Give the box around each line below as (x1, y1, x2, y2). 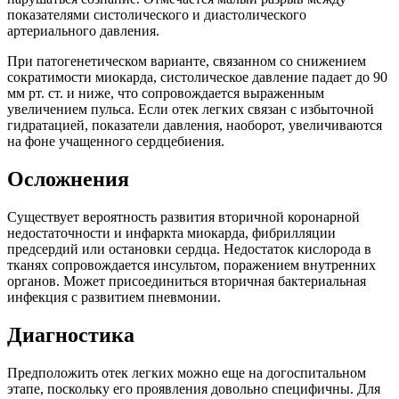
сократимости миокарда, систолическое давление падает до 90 (7, 69, 387, 85)
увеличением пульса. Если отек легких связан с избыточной (7, 102, 374, 118)
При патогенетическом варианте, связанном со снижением (7, 53, 366, 69)
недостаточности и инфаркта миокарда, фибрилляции (7, 225, 336, 241)
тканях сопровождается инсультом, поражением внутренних (7, 257, 376, 273)
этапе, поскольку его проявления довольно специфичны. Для (7, 380, 380, 396)
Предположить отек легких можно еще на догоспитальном (7, 364, 366, 380)
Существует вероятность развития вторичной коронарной (7, 209, 360, 225)
